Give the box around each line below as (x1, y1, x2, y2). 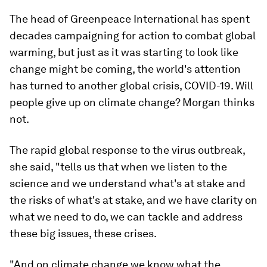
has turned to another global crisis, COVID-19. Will (10, 79, 253, 92)
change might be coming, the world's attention (10, 63, 241, 75)
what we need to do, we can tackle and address (10, 210, 243, 223)
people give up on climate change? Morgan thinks (10, 96, 254, 108)
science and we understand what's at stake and (10, 177, 246, 190)
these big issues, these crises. (10, 227, 157, 240)
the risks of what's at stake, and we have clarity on (10, 194, 257, 206)
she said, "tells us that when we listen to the (10, 160, 227, 173)
